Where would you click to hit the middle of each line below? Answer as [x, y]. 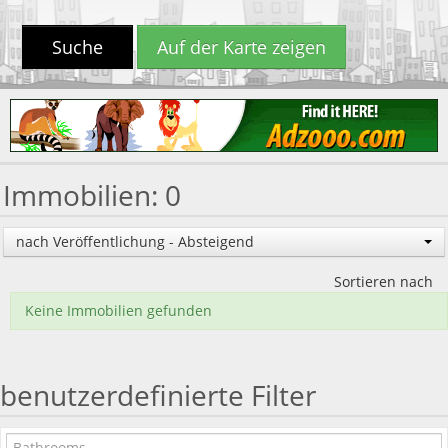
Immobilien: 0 [92, 194]
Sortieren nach [389, 281]
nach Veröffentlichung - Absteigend [135, 241]
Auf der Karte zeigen [242, 47]
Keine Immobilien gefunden [118, 310]
